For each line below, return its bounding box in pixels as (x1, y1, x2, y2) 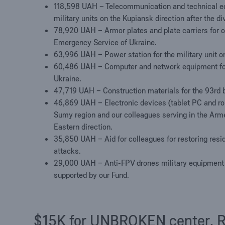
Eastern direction (54, 122, 111, 131)
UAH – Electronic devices (78, 97, 169, 107)
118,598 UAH (54, 1, 100, 11)
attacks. (54, 146, 81, 155)
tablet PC (171, 97, 202, 107)
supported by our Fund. (54, 170, 130, 179)
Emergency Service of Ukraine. (54, 37, 157, 47)
